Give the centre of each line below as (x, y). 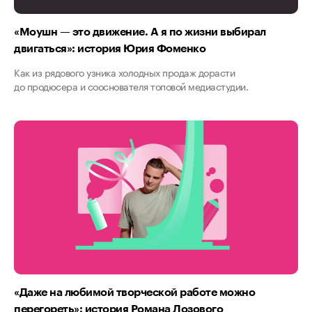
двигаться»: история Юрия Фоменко (110, 47)
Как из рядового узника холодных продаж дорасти (124, 71)
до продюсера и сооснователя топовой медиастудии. (131, 85)
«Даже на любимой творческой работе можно (134, 291)
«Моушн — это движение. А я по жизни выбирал (140, 31)
